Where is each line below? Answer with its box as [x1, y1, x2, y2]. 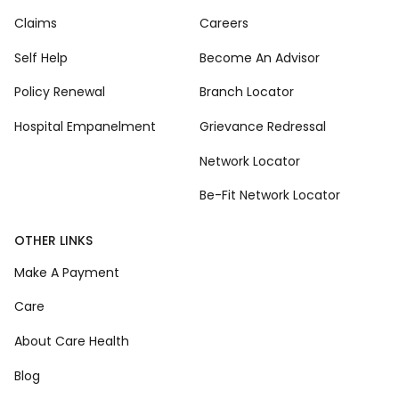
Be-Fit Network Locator [199, 186, 340, 205]
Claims [14, 14, 57, 33]
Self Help [14, 48, 68, 67]
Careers [199, 14, 248, 33]
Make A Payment [14, 263, 119, 281]
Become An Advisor [199, 48, 320, 67]
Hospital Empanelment [14, 117, 156, 135]
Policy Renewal [14, 83, 105, 102]
